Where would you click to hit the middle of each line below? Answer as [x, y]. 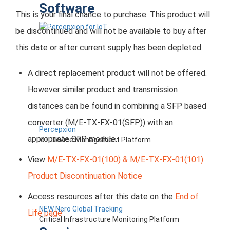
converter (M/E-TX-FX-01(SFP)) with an [100, 122]
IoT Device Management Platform [95, 139]
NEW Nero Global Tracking [81, 209]
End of [187, 196]
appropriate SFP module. [72, 139]
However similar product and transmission [103, 89]
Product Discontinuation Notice [85, 176]
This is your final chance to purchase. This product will [113, 15]
